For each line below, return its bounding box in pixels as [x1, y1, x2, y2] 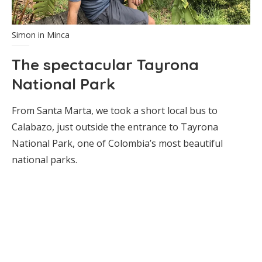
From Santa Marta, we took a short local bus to [12, 104, 218, 118]
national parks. [12, 153, 77, 167]
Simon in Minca [12, 29, 70, 41]
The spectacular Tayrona [12, 55, 199, 75]
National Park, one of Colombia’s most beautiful [12, 137, 223, 150]
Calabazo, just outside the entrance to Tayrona [12, 120, 218, 134]
